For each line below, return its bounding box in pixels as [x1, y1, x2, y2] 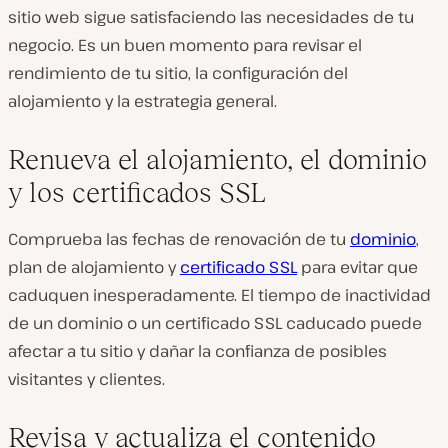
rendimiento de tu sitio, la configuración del [8, 62, 348, 84]
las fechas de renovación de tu [106, 228, 350, 250]
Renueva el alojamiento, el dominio [8, 144, 427, 175]
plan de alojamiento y [8, 256, 180, 278]
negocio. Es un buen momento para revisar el [8, 34, 362, 56]
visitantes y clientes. [8, 368, 165, 390]
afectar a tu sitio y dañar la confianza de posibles [8, 340, 387, 362]
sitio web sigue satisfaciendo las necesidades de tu [8, 6, 414, 28]
